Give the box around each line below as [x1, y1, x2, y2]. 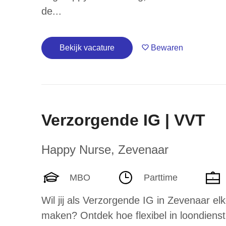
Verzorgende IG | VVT [41, 111, 205, 129]
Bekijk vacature [60, 43, 115, 52]
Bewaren [151, 43, 184, 52]
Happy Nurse [41, 143, 111, 156]
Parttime [144, 172, 178, 183]
